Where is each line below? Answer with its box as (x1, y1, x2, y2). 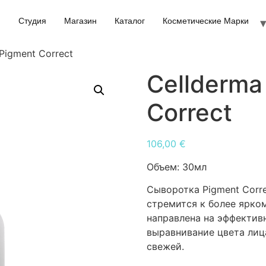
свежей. (146, 240, 184, 253)
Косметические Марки (163, 15, 249, 27)
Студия (18, 15, 47, 27)
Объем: (146, 160, 182, 173)
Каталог (115, 15, 145, 27)
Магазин (64, 15, 97, 27)
